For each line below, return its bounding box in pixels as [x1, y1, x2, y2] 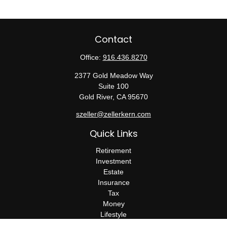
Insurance [97, 178, 130, 186]
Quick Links [89, 127, 138, 140]
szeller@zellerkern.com [76, 110, 151, 118]
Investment [96, 157, 131, 165]
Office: [80, 53, 103, 61]
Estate [103, 168, 124, 176]
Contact [95, 33, 132, 46]
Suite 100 [98, 82, 129, 90]
